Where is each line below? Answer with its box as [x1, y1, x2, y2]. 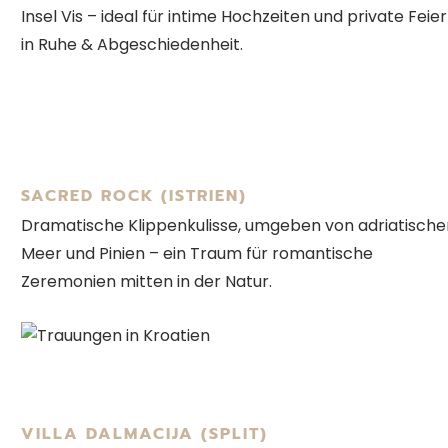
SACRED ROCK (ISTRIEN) [21, 184, 247, 209]
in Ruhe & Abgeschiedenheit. [21, 33, 243, 57]
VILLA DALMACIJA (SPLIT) [21, 421, 268, 446]
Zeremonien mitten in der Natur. [21, 270, 272, 294]
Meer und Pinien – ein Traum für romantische [21, 242, 373, 266]
